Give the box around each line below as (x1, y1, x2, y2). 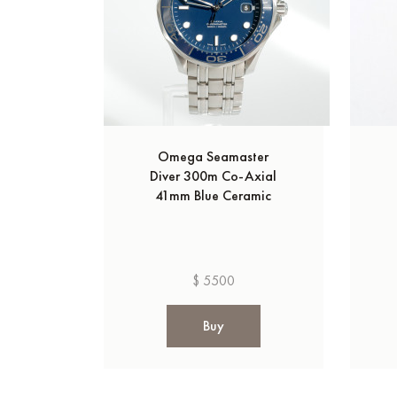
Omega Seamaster (158, 147, 269, 166)
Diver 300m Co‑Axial (150, 167, 277, 185)
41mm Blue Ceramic (155, 186, 272, 205)
